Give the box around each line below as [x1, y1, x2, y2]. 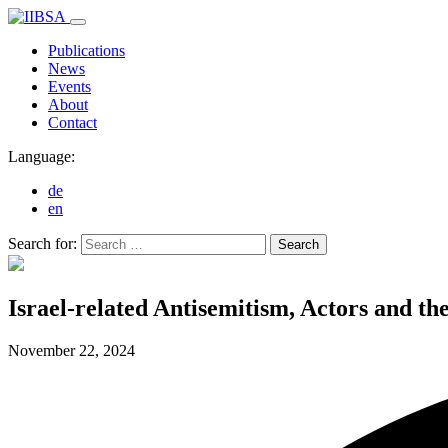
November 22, [8, 341, 103, 359]
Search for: [8, 235, 77, 252]
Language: [8, 148, 75, 165]
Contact [48, 114, 97, 131]
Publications [48, 42, 125, 59]
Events [48, 78, 91, 95]
